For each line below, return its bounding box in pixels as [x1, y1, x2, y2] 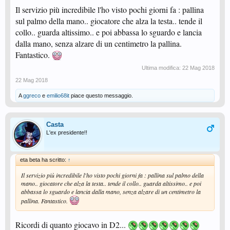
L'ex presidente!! [46, 129, 87, 136]
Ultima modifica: [142, 64, 182, 71]
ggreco [23, 92, 41, 99]
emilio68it [47, 92, 69, 99]
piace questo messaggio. [69, 92, 133, 99]
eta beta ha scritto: [20, 156, 68, 163]
